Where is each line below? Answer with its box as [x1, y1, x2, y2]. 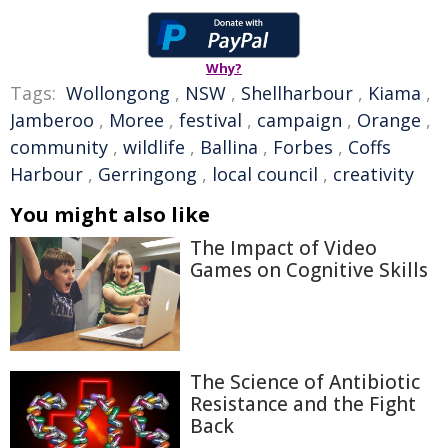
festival [179, 108, 242, 133]
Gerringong [98, 162, 197, 187]
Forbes [273, 135, 333, 160]
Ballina [200, 135, 258, 160]
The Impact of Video [190, 235, 377, 262]
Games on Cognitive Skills [190, 257, 428, 284]
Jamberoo [10, 108, 94, 133]
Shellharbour [241, 81, 353, 106]
